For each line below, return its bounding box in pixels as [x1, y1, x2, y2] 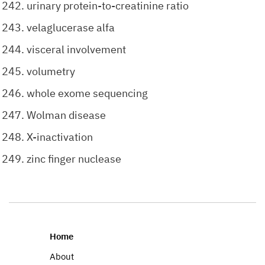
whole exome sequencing [27, 86, 148, 100]
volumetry [27, 64, 75, 78]
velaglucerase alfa [27, 21, 115, 34]
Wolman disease [27, 108, 106, 122]
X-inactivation [27, 130, 93, 144]
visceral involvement [27, 43, 126, 56]
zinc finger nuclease [27, 152, 121, 166]
